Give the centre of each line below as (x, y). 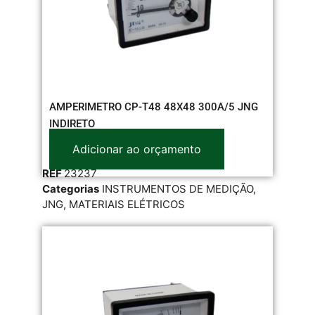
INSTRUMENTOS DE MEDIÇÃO (178, 188)
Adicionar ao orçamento (137, 149)
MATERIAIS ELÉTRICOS (127, 204)
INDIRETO (72, 123)
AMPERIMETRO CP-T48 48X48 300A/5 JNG (154, 107)
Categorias (71, 188)
